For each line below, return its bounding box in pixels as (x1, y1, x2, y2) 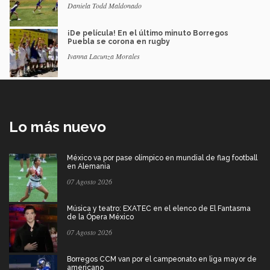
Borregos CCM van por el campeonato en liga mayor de (67, 254, 257, 263)
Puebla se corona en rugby (67, 37, 170, 46)
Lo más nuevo (9, 118, 106, 136)
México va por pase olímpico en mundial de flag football (67, 153, 257, 162)
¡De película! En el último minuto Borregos (67, 28, 228, 37)
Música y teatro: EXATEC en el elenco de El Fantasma (67, 204, 251, 213)
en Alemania (67, 162, 110, 171)
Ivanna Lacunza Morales (67, 51, 140, 61)
